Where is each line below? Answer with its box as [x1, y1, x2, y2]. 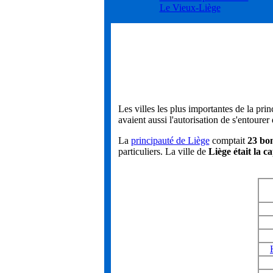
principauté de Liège [130, 135, 210, 146]
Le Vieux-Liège [159, 2, 221, 13]
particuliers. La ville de [118, 146, 208, 157]
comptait [209, 135, 247, 146]
